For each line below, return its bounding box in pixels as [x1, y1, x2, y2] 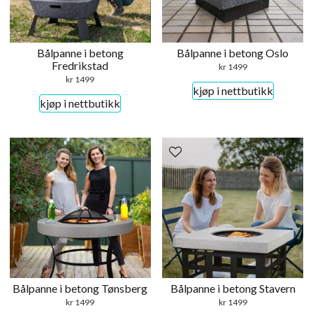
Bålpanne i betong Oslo [177, 45, 289, 59]
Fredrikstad [52, 58, 109, 72]
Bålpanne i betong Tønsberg [13, 282, 148, 296]
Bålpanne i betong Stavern [170, 282, 296, 296]
